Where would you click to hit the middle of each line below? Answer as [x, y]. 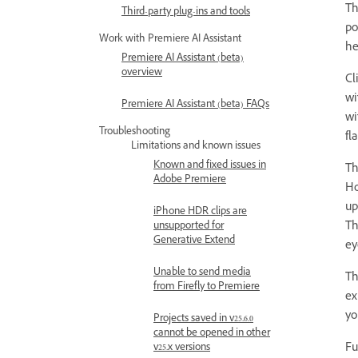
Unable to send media [202, 273]
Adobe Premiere [190, 181]
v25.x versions [182, 348]
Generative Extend [194, 241]
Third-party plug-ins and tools [186, 13]
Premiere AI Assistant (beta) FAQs [195, 105]
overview [142, 74]
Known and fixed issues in [210, 166]
